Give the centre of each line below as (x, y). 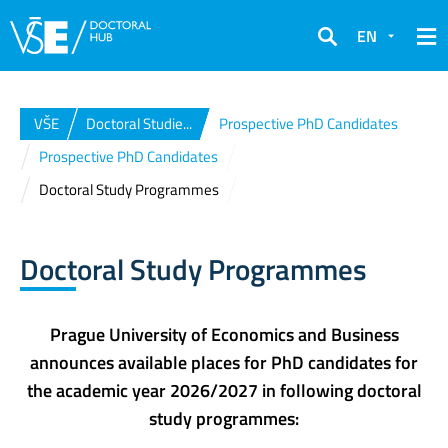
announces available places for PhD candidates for (224, 362)
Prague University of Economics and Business (224, 334)
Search (341, 49)
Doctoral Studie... (139, 123)
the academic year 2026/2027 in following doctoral (224, 390)
